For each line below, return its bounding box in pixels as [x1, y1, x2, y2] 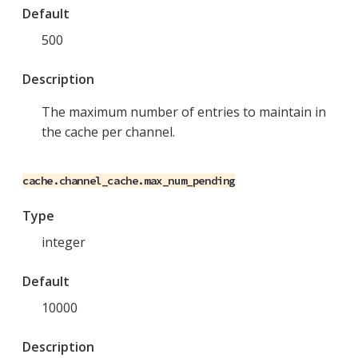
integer [42, 233, 86, 252]
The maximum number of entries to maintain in [42, 103, 326, 121]
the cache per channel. [42, 123, 175, 141]
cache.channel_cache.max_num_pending [22, 173, 235, 189]
